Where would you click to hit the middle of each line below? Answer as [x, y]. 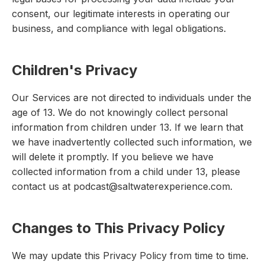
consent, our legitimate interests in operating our [121, 14]
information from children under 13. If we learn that [127, 127]
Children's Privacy [75, 70]
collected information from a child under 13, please [126, 172]
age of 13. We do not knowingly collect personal [120, 113]
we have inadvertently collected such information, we [132, 142]
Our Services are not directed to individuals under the [132, 98]
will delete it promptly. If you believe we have [113, 157]
